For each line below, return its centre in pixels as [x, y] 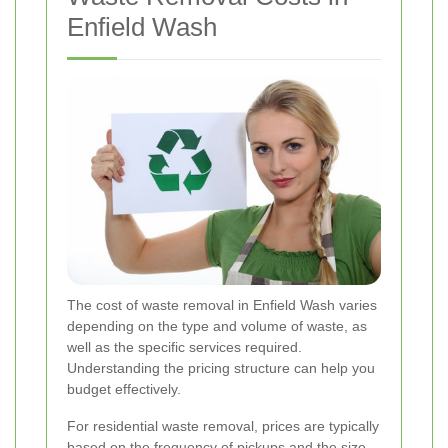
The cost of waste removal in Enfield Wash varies [222, 305]
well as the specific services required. [184, 347]
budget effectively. [124, 389]
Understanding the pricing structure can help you [221, 368]
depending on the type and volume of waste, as [217, 326]
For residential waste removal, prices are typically [223, 426]
